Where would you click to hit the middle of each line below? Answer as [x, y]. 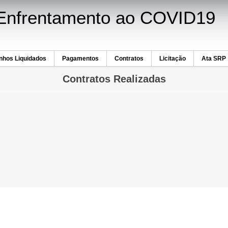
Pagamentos [80, 59]
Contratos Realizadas [114, 79]
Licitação [173, 59]
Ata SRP [214, 59]
